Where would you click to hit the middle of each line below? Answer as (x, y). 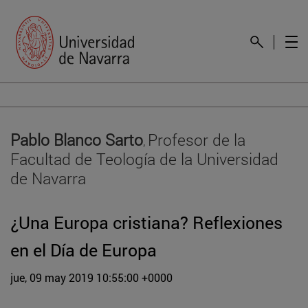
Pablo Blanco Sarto (77, 139)
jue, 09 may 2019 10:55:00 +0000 (91, 277)
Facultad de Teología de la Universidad (144, 158)
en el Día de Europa (84, 250)
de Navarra (48, 177)
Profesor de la (197, 139)
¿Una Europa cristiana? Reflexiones (146, 222)
